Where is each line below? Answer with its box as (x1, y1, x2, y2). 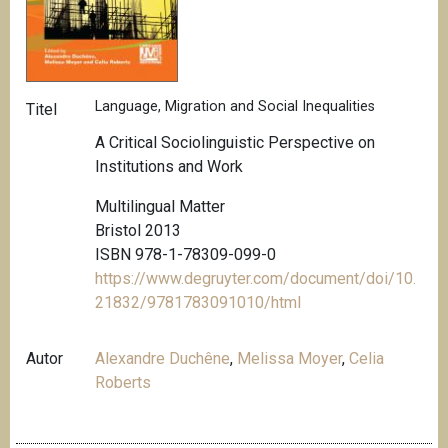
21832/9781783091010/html (95, 292, 302, 312)
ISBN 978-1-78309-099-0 (95, 244, 281, 264)
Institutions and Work (95, 156, 244, 176)
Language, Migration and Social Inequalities (95, 98, 376, 116)
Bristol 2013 (95, 220, 182, 240)
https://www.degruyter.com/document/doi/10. (95, 268, 417, 288)
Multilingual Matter (95, 196, 226, 216)
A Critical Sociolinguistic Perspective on (95, 132, 376, 152)
